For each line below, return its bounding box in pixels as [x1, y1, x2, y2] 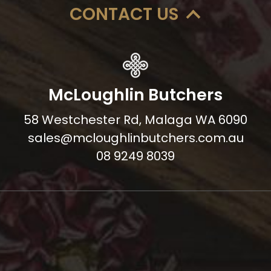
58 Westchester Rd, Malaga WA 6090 [24, 111, 247, 128]
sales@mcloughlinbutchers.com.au [27, 129, 244, 146]
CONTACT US [69, 2, 178, 26]
